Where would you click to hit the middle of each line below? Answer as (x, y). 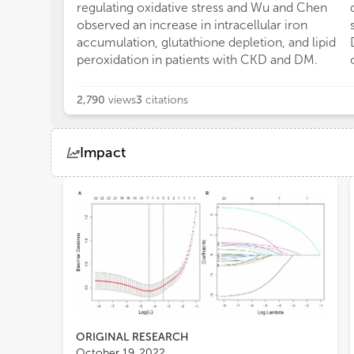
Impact (103, 153)
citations (167, 100)
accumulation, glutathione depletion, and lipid (206, 42)
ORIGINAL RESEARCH (132, 337)
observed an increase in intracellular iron (192, 25)
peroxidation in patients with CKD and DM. (197, 60)
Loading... (91, 245)
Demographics (141, 193)
